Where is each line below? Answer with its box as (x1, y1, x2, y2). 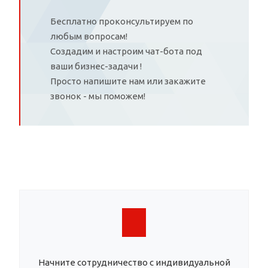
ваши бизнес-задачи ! (50, 60, 142, 71)
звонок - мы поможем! (50, 90, 145, 101)
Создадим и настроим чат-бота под (50, 45, 202, 56)
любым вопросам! (50, 31, 127, 41)
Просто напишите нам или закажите (50, 75, 206, 86)
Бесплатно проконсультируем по (50, 16, 193, 26)
